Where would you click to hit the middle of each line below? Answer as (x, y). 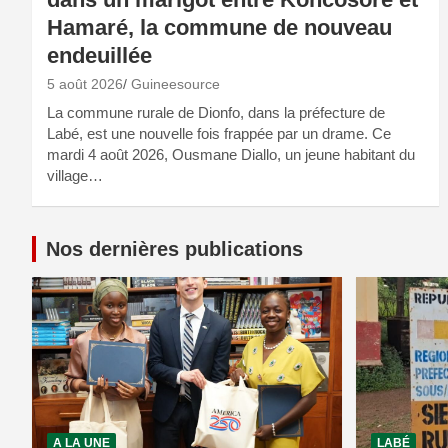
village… (75, 176)
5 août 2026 (85, 84)
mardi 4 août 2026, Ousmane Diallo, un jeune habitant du (231, 155)
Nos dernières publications (174, 249)
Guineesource (175, 84)
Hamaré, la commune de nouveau (219, 28)
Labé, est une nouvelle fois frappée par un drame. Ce (219, 134)
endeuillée (99, 56)
